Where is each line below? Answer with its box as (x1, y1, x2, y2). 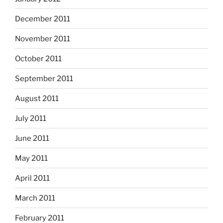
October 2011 (15, 54, 62, 63)
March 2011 (15, 193, 55, 203)
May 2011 (15, 153, 48, 163)
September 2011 (15, 74, 73, 83)
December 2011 (15, 14, 70, 23)
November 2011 (15, 34, 70, 43)
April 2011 (15, 173, 50, 183)
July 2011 (15, 113, 46, 123)
